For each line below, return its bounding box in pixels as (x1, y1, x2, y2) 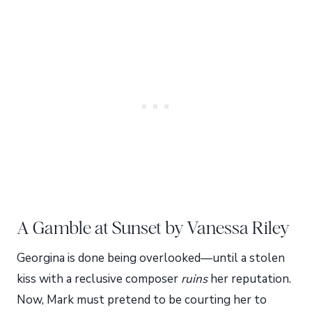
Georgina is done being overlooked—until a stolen (17, 249, 285, 266)
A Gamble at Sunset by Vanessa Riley (17, 217, 290, 238)
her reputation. (208, 270, 291, 287)
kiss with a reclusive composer (17, 270, 181, 287)
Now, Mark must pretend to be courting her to (17, 291, 267, 308)
